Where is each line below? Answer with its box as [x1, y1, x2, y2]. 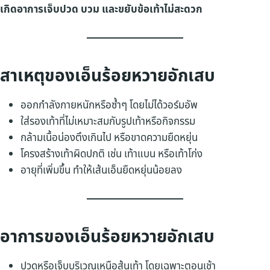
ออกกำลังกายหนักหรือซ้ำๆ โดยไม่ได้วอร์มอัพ [20, 97, 198, 113]
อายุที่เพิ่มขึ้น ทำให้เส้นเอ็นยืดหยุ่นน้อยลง [20, 162, 182, 178]
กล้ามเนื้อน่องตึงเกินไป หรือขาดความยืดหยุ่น [20, 130, 198, 146]
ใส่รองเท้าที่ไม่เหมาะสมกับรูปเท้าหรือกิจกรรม [20, 113, 195, 130]
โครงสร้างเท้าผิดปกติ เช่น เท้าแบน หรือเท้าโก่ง [20, 146, 202, 162]
